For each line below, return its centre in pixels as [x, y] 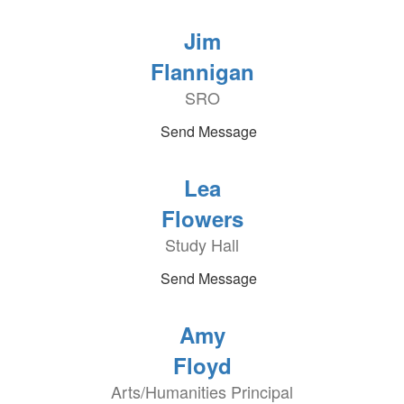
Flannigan [202, 71]
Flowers [202, 218]
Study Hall [202, 244]
